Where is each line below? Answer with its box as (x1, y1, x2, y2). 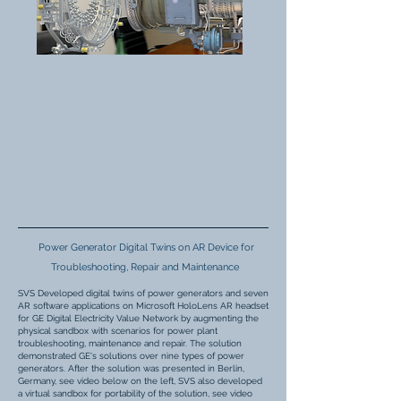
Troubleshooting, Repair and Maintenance (51, 261, 242, 273)
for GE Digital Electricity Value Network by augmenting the (18, 313, 259, 323)
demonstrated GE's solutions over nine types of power (18, 351, 244, 361)
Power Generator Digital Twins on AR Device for (38, 242, 254, 253)
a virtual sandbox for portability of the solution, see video (18, 388, 252, 398)
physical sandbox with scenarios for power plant (18, 326, 218, 336)
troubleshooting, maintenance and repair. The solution (18, 338, 242, 348)
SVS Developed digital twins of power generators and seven (18, 288, 269, 298)
